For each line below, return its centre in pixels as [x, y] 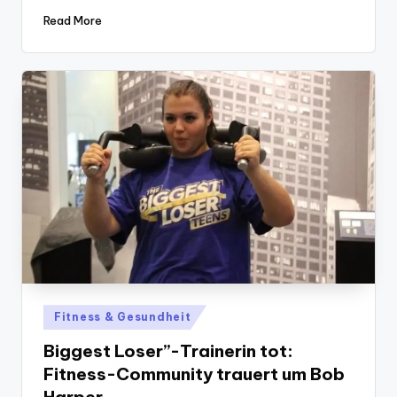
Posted [63, 314]
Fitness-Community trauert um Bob [194, 374]
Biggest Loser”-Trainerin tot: [168, 350]
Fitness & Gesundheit [123, 317]
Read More [73, 20]
